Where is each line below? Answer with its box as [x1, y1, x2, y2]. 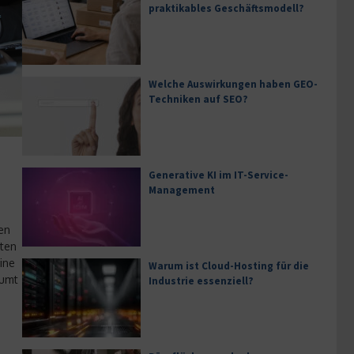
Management [149, 183, 215, 197]
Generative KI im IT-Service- [149, 168, 288, 182]
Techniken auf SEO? [149, 92, 248, 106]
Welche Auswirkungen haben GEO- [149, 77, 318, 91]
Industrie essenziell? [149, 274, 254, 288]
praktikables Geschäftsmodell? [149, 2, 304, 15]
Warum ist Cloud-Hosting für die [149, 259, 309, 273]
